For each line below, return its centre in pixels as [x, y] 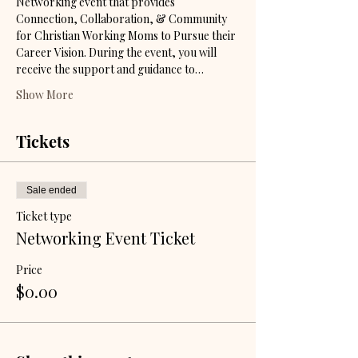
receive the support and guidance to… [110, 69]
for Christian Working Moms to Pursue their [127, 36]
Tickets [43, 141]
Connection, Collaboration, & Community [123, 19]
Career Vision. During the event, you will [117, 52]
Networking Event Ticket [105, 238]
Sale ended [52, 190]
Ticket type [44, 216]
